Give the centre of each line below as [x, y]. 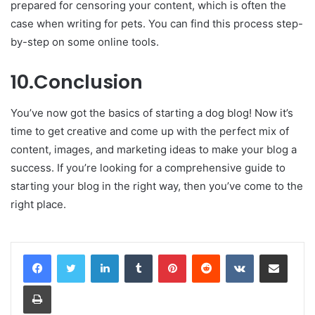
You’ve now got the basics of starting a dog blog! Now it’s [152, 113]
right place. [38, 205]
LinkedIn [136, 254]
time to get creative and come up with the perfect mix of [150, 131]
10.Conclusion [77, 82]
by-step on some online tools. [85, 41]
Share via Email [298, 254]
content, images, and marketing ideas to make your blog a [154, 150]
